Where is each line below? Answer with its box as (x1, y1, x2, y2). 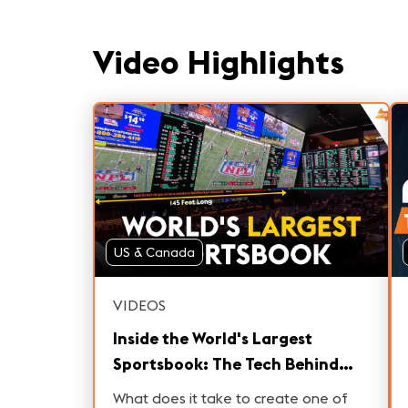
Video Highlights (93, 41, 344, 84)
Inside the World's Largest (113, 328, 312, 350)
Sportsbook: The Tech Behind (113, 353, 339, 375)
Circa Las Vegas (113, 379, 235, 401)
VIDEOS (113, 296, 166, 315)
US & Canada (114, 244, 195, 261)
